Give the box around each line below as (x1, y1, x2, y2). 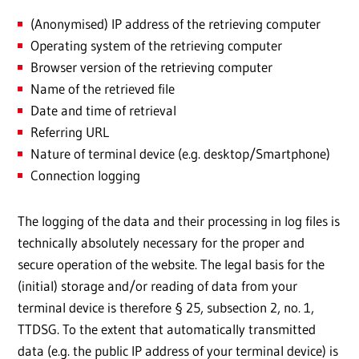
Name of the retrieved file (30, 80, 175, 98)
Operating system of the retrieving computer (30, 37, 282, 54)
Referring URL (30, 123, 109, 141)
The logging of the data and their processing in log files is (18, 212, 340, 230)
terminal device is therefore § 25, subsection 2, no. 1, (18, 299, 314, 317)
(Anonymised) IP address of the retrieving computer (30, 15, 321, 33)
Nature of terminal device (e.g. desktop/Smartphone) (30, 145, 330, 163)
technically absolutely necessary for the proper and (18, 234, 305, 252)
